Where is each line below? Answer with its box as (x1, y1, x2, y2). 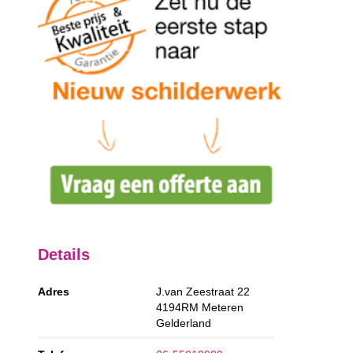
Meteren (202, 301, 244, 314)
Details (38, 245, 91, 263)
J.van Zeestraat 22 (156, 285, 251, 299)
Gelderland (156, 317, 212, 330)
